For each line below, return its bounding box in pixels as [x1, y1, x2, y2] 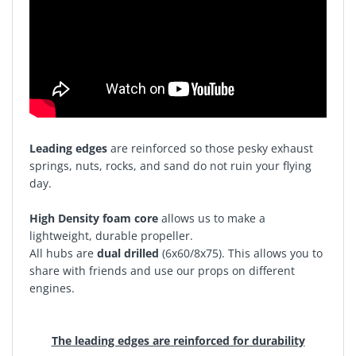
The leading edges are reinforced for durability [51, 333, 305, 348]
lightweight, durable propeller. [29, 228, 193, 243]
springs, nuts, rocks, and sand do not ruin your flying [29, 158, 311, 173]
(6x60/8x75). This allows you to [158, 246, 323, 261]
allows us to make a [157, 211, 265, 226]
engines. [29, 281, 75, 296]
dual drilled [96, 246, 159, 261]
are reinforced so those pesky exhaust [106, 141, 313, 156]
